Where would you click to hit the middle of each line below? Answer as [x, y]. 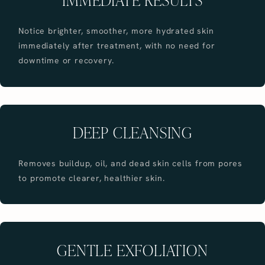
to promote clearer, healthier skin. [92, 178]
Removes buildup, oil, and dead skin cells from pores [131, 163]
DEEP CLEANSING [132, 132]
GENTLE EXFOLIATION [132, 249]
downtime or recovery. [67, 61]
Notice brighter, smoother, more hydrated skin [116, 31]
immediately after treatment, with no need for [117, 46]
